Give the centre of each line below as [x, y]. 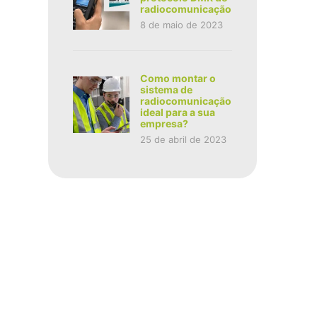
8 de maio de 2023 [181, 25]
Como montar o [178, 79]
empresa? [164, 124]
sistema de [166, 90]
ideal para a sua [177, 113]
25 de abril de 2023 [183, 140]
